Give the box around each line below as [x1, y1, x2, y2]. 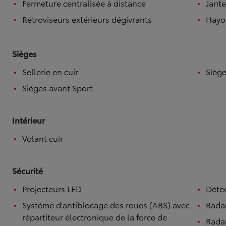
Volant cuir [22, 132, 63, 144]
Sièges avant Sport [22, 81, 93, 93]
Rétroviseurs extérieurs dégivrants [22, 13, 152, 25]
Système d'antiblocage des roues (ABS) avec [22, 198, 190, 210]
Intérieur [12, 114, 45, 126]
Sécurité [12, 164, 43, 176]
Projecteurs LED [22, 182, 82, 194]
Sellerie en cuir [22, 65, 78, 77]
